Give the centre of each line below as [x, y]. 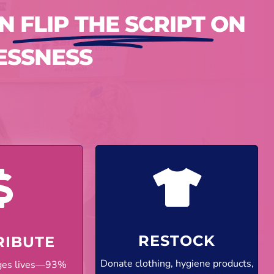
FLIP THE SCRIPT [112, 24]
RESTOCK [177, 241]
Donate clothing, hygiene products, [177, 264]
